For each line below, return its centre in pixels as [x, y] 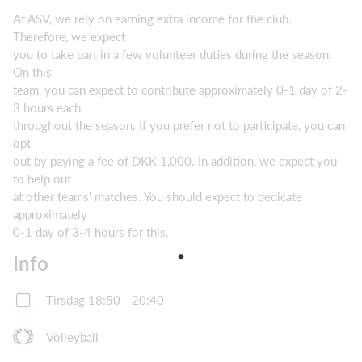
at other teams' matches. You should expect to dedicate [158, 197]
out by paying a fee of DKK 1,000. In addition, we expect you [175, 161]
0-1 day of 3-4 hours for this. [91, 232]
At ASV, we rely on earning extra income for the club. [152, 19]
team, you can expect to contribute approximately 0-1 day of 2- [180, 90]
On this [32, 72]
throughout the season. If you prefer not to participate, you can [179, 126]
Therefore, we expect [69, 37]
